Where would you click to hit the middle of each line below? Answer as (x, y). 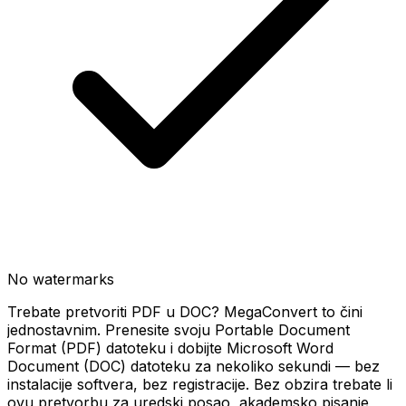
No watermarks (61, 279)
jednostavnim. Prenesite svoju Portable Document (179, 330)
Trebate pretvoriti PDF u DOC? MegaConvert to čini (185, 312)
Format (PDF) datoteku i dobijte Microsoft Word (170, 348)
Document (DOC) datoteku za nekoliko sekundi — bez (193, 366)
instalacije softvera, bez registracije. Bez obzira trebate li (200, 384)
